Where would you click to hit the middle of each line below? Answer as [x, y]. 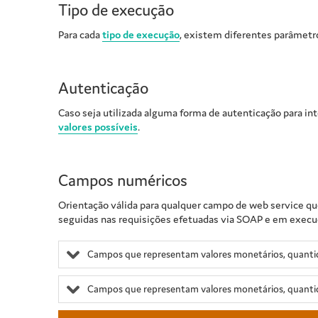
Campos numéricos [123, 181]
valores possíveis [98, 127]
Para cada [80, 35]
